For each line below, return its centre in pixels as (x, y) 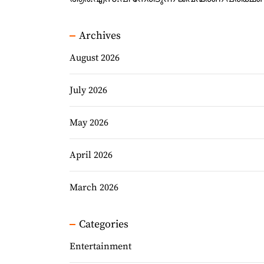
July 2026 (88, 90)
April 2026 (91, 155)
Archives (100, 36)
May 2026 (89, 123)
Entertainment (100, 246)
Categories (104, 224)
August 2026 (95, 58)
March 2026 (94, 187)
